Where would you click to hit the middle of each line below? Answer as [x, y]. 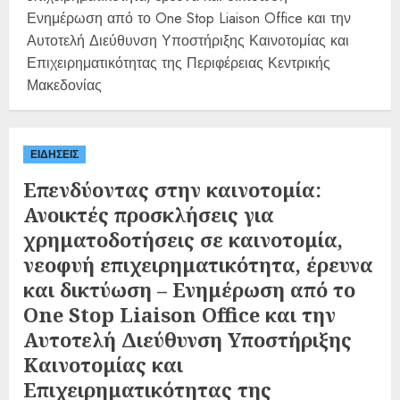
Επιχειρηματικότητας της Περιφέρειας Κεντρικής [179, 62]
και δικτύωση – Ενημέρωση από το [189, 289]
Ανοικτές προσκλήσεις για [149, 214]
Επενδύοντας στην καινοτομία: [172, 189]
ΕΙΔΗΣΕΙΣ [54, 154]
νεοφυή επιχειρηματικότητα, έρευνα [198, 264]
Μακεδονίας [64, 85]
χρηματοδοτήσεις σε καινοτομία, [183, 239]
